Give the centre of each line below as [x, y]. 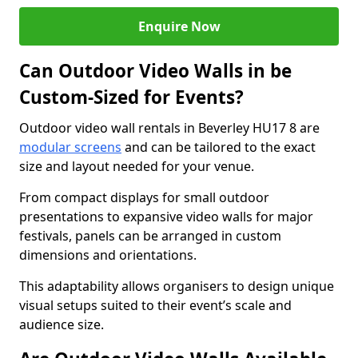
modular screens [70, 147]
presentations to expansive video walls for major [166, 217]
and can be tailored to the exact [219, 147]
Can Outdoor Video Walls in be [155, 71]
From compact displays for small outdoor [144, 197]
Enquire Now [179, 26]
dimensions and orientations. [108, 255]
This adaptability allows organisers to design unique [177, 286]
